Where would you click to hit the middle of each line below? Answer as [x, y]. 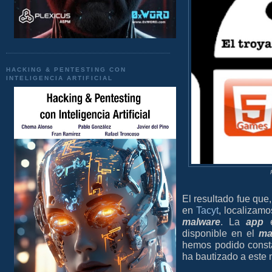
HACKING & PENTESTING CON [66, 69]
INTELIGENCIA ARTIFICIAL [59, 78]
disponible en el [221, 233]
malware [201, 222]
